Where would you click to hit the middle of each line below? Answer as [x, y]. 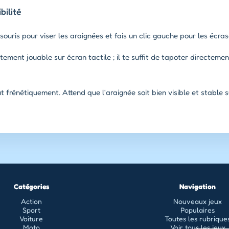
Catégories [31, 186]
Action [31, 201]
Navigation [198, 186]
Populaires [198, 210]
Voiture [31, 218]
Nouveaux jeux [198, 201]
